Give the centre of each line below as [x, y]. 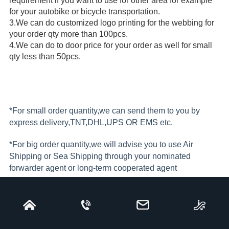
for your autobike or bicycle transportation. [84, 12]
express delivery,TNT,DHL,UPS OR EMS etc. [91, 123]
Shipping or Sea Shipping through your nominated [100, 156]
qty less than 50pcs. [45, 57]
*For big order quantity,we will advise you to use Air [101, 145]
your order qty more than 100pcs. [69, 34]
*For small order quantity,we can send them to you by [104, 111]
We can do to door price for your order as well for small [114, 45]
